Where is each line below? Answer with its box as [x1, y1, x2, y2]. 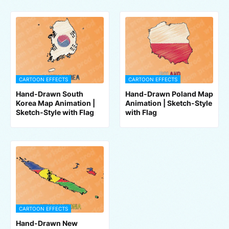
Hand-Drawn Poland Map [125, 89, 213, 98]
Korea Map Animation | [16, 99, 95, 107]
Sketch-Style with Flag [16, 108, 94, 117]
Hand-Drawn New [16, 219, 78, 227]
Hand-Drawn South [16, 89, 83, 98]
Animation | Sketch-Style [125, 99, 212, 107]
